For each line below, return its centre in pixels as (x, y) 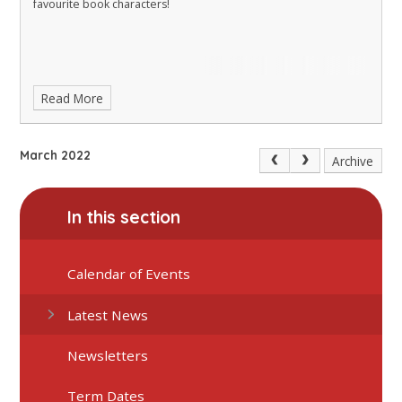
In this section (124, 217)
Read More (73, 98)
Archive (353, 161)
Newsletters (108, 355)
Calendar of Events (129, 274)
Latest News (108, 315)
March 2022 (56, 154)
